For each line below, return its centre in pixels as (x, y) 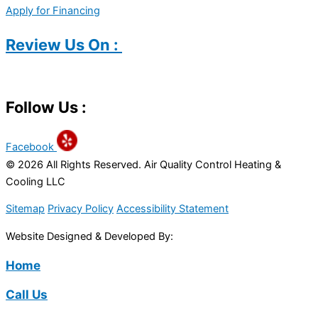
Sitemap (25, 209)
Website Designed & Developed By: (91, 236)
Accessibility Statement (172, 209)
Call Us (27, 294)
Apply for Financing (53, 10)
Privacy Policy (81, 209)
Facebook (30, 147)
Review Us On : (64, 44)
